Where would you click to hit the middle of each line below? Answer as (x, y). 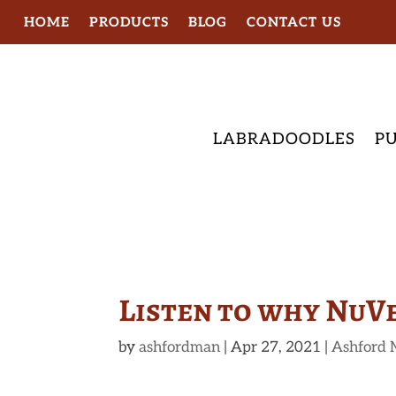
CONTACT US (293, 22)
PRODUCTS (129, 22)
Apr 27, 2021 (276, 347)
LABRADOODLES (284, 139)
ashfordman (180, 347)
